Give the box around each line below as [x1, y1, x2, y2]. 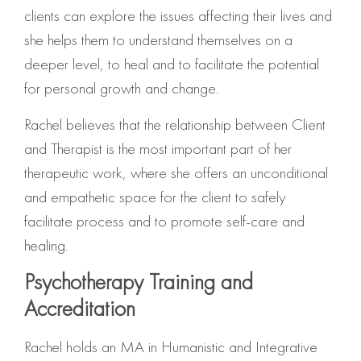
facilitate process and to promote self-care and [24, 210, 305, 231]
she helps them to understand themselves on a [24, 29, 293, 51]
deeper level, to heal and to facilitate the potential [24, 53, 319, 75]
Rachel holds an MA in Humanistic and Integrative [24, 336, 317, 358]
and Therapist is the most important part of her [24, 137, 292, 159]
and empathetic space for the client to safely [24, 185, 286, 207]
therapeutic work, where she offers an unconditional [24, 161, 328, 183]
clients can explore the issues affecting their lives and [24, 5, 332, 27]
